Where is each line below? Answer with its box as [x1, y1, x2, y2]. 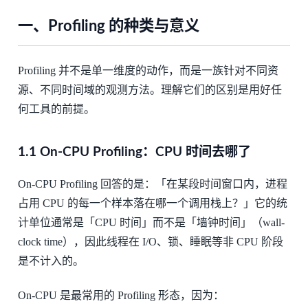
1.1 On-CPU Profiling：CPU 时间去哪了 [17, 146, 251, 159]
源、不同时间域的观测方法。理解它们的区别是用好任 [17, 84, 282, 96]
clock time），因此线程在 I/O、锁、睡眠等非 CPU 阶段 [17, 236, 283, 248]
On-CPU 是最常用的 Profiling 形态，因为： [17, 289, 224, 302]
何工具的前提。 [17, 103, 95, 115]
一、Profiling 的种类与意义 [17, 18, 199, 34]
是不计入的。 [17, 255, 84, 267]
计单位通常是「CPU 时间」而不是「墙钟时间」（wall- [17, 217, 285, 229]
